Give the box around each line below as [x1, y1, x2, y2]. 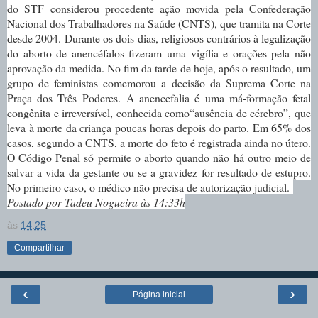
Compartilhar [14, 242, 65, 253]
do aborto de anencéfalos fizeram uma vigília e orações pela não [7, 45, 311, 60]
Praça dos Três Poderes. [7, 89, 126, 105]
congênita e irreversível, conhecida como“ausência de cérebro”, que [7, 104, 311, 120]
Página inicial [133, 289, 185, 300]
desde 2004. [7, 30, 65, 45]
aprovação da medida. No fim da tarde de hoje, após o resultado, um [7, 60, 311, 75]
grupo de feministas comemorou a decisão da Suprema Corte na [7, 75, 311, 90]
